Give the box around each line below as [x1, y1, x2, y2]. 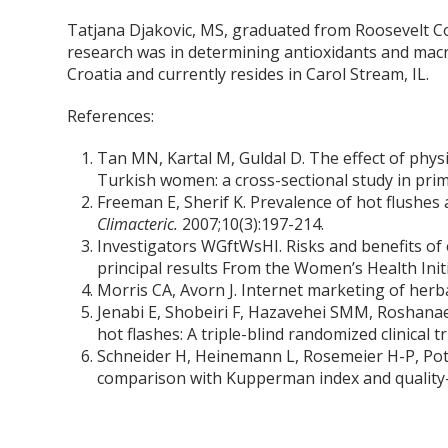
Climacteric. [97, 213, 183, 235]
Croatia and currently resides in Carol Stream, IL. [67, 63, 430, 85]
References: [67, 105, 155, 127]
